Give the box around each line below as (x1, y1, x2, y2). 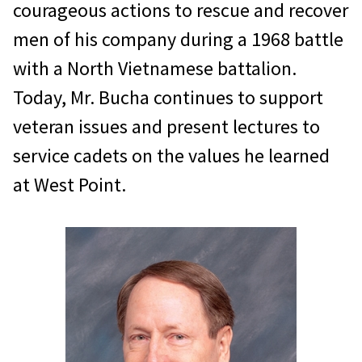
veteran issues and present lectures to (13, 114, 320, 140)
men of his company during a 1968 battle (13, 27, 343, 53)
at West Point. (13, 172, 126, 198)
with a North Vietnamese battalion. (13, 56, 297, 82)
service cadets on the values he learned (13, 143, 330, 169)
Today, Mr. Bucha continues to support (13, 85, 323, 111)
